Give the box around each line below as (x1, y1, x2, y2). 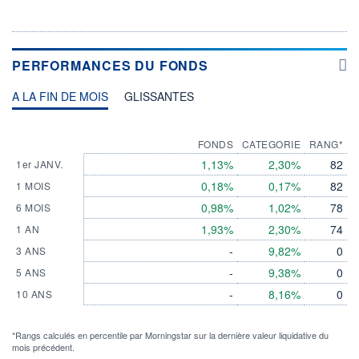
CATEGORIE (241, 136, 301, 151)
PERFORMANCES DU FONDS (12, 55, 208, 75)
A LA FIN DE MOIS (12, 87, 108, 104)
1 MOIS (16, 178, 50, 192)
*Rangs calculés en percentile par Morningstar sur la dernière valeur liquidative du (12, 328, 329, 341)
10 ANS (16, 286, 52, 301)
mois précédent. (12, 340, 75, 353)
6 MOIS (16, 200, 50, 214)
